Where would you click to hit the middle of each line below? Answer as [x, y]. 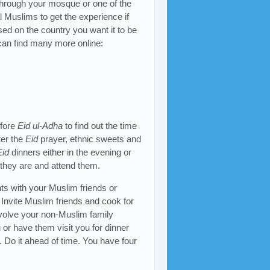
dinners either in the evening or [71, 152]
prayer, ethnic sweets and [90, 139]
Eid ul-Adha [40, 126]
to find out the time [100, 126]
